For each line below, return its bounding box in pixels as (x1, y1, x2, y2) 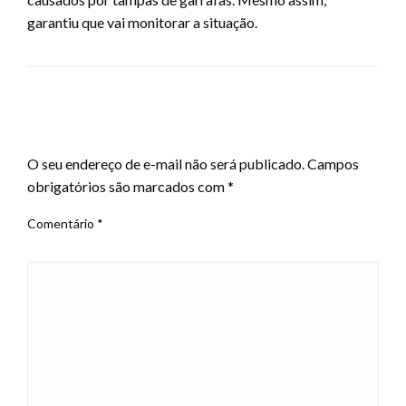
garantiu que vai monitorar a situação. (27, 14, 257, 32)
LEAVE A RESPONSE (27, 122, 174, 143)
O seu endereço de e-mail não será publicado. (27, 155, 304, 173)
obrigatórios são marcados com (27, 178, 227, 196)
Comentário (27, 216, 97, 232)
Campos (307, 155, 359, 173)
